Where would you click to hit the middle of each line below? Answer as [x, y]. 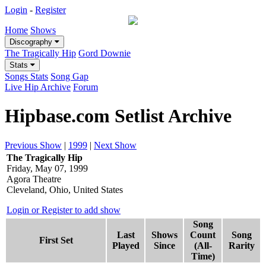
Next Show [115, 145]
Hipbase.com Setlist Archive [118, 116]
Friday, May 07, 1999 [47, 168]
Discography [32, 42]
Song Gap [69, 76]
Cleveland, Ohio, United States [65, 189]
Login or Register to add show [64, 210]
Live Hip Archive [38, 87]
